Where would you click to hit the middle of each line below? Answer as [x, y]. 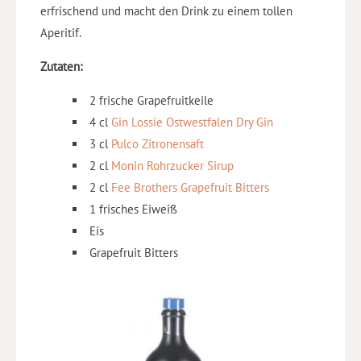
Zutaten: [61, 66]
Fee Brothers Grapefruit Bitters [190, 187]
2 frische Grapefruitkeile [151, 100]
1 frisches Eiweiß [133, 209]
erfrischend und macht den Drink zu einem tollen [166, 10]
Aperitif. [61, 32]
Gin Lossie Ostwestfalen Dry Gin [192, 122]
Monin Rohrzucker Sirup [172, 165]
